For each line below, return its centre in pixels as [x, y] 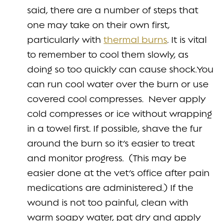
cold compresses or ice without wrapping [120, 113]
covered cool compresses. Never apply [116, 99]
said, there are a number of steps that [113, 10]
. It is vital [187, 39]
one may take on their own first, [98, 25]
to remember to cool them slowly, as [108, 54]
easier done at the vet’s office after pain [118, 173]
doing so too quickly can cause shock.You [120, 69]
